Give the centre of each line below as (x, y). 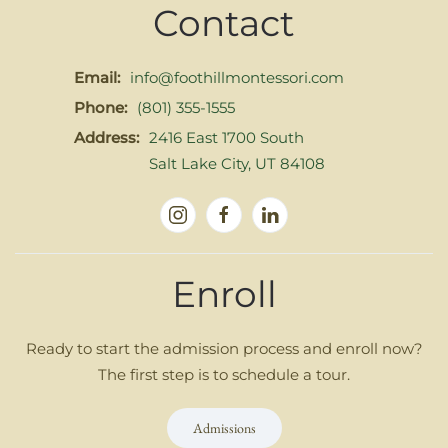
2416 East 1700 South (226, 138)
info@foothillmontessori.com (237, 78)
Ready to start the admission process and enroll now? (224, 349)
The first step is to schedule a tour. (224, 375)
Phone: (100, 108)
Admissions (224, 428)
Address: (106, 138)
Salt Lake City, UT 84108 (237, 164)
